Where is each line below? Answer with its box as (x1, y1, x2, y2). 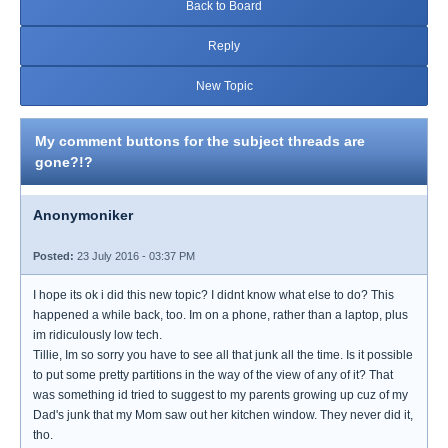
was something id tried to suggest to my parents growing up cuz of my (33, 388, 408, 402)
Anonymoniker (33, 207, 133, 223)
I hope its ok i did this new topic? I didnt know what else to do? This (33, 288, 394, 302)
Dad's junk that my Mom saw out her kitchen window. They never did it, (33, 408, 413, 422)
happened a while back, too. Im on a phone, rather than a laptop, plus (33, 308, 408, 322)
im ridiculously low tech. (33, 328, 162, 342)
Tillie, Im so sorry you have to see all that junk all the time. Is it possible (33, 348, 413, 362)
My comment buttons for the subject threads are (35, 133, 365, 149)
